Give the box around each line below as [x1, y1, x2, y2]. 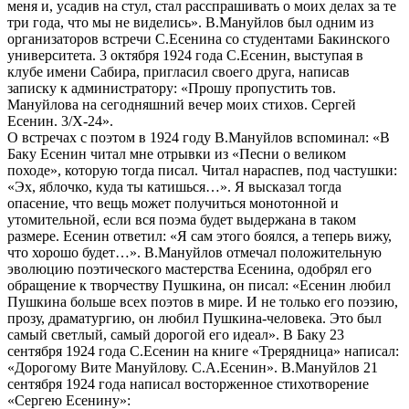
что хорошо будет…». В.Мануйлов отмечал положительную [7, 244, 382, 260]
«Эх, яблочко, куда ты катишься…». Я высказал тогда [7, 178, 341, 194]
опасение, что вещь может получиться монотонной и [7, 194, 339, 211]
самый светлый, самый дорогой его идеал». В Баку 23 [7, 326, 344, 342]
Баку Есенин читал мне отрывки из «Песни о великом [7, 145, 346, 162]
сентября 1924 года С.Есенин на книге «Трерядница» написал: [7, 342, 399, 359]
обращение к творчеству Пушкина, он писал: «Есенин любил [7, 277, 391, 293]
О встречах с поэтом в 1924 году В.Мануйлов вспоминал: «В [7, 129, 390, 145]
